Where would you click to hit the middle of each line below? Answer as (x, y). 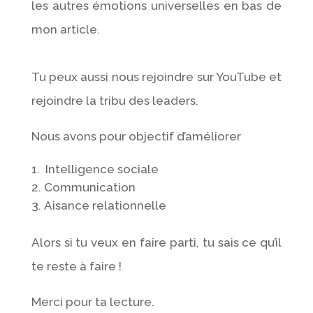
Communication (89, 187)
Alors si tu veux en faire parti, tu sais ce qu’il (156, 242)
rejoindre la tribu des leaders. (115, 100)
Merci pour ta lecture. (93, 301)
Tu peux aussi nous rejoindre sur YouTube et (156, 77)
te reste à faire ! (76, 266)
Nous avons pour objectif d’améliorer (136, 136)
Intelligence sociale (100, 169)
